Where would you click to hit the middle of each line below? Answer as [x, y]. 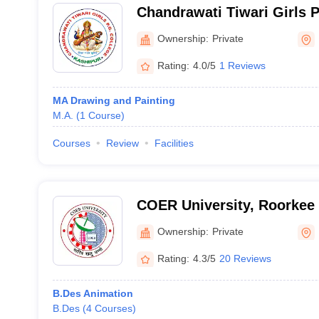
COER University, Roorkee [225, 205]
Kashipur [167, 31]
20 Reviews [245, 258]
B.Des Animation [93, 293]
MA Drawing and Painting [114, 100]
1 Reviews [242, 65]
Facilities [174, 143]
